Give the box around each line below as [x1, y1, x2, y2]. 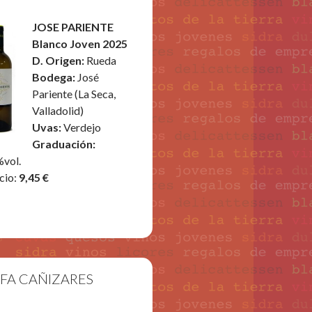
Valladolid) [32, 104, 84, 117]
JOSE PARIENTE [32, 20, 114, 33]
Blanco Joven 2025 [32, 37, 128, 50]
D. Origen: [32, 54, 85, 67]
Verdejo [61, 120, 102, 134]
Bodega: [32, 70, 76, 84]
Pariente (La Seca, [32, 87, 116, 100]
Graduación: [32, 137, 96, 150]
